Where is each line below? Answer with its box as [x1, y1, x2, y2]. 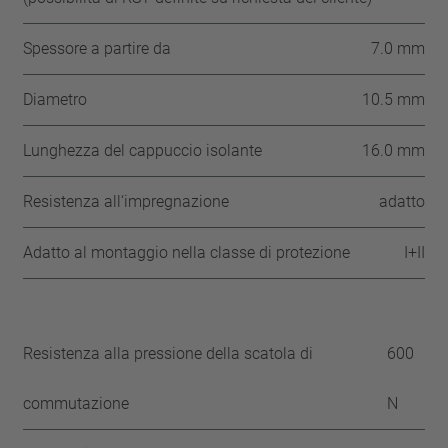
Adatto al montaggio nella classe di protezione [23, 243, 351, 262]
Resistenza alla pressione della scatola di [23, 344, 314, 363]
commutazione [23, 394, 130, 413]
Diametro [23, 90, 88, 109]
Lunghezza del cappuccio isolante [23, 141, 263, 160]
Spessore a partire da [23, 39, 172, 58]
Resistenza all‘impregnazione [23, 192, 230, 211]
